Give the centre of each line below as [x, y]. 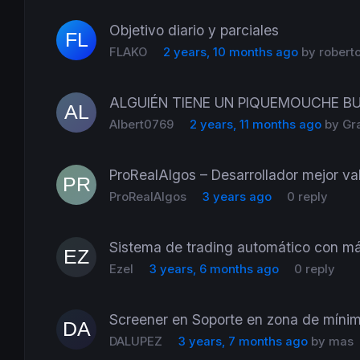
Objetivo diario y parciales [194, 30]
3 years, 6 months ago [214, 269]
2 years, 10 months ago [230, 52]
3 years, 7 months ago [243, 341]
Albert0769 [142, 124]
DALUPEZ [136, 341]
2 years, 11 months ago [255, 124]
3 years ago [237, 196]
